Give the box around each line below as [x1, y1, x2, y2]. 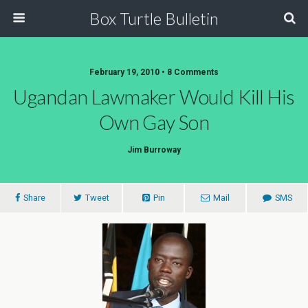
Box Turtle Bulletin [89, 8, 219, 28]
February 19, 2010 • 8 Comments [89, 67, 219, 77]
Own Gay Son [98, 111, 210, 134]
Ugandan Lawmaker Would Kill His [13, 85, 295, 109]
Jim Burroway [127, 145, 181, 155]
